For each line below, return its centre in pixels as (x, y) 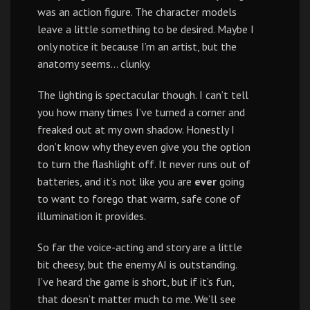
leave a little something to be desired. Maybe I (146, 29)
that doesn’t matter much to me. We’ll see (137, 299)
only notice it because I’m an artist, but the (137, 46)
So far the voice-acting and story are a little (140, 247)
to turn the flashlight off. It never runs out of (144, 164)
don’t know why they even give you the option (144, 147)
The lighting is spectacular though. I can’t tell (143, 95)
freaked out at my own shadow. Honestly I (136, 129)
